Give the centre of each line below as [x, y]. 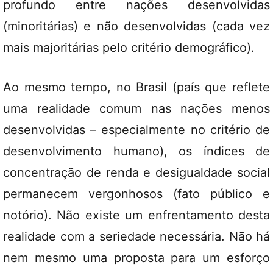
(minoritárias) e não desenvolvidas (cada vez [136, 26]
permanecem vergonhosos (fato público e [136, 194]
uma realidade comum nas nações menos [136, 108]
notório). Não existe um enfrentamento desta [136, 215]
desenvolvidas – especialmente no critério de [136, 130]
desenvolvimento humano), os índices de [136, 151]
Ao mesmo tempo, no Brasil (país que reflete [136, 87]
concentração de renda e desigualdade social [136, 172]
